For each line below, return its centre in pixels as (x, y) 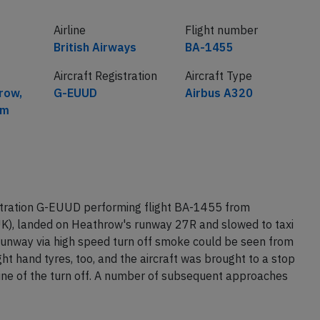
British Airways (95, 75)
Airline (69, 57)
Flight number (221, 57)
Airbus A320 (219, 120)
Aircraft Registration (105, 103)
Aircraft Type (218, 103)
